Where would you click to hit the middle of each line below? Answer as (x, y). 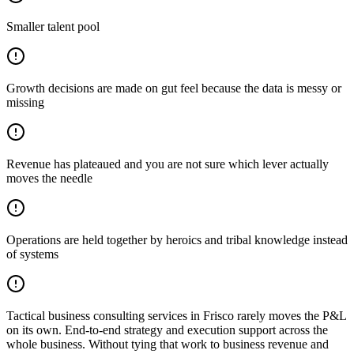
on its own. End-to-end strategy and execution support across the (167, 330)
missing (25, 102)
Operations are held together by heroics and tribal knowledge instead (177, 239)
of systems (32, 254)
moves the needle (49, 178)
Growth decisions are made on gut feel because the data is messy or (174, 88)
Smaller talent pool (53, 26)
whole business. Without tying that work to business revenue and (168, 344)
